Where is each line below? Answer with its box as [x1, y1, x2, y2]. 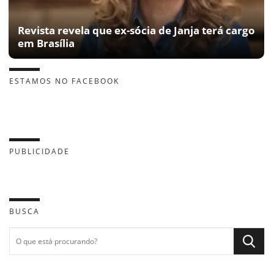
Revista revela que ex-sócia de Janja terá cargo [18, 23, 255, 37]
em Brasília [18, 35, 75, 50]
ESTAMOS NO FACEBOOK [9, 75, 119, 86]
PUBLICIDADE [9, 146, 70, 157]
